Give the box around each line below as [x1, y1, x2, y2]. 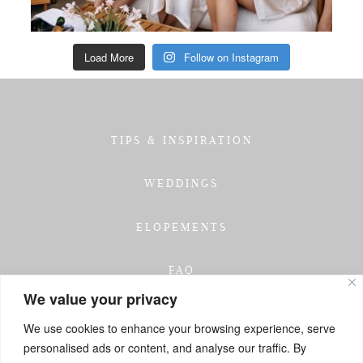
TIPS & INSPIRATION [110, 133, 253, 147]
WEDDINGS [144, 177, 219, 190]
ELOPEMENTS [135, 220, 228, 233]
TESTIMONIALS [130, 306, 233, 320]
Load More [84, 49, 135, 65]
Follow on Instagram [183, 49, 279, 65]
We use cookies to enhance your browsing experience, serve [23, 319, 335, 336]
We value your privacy [23, 288, 177, 310]
